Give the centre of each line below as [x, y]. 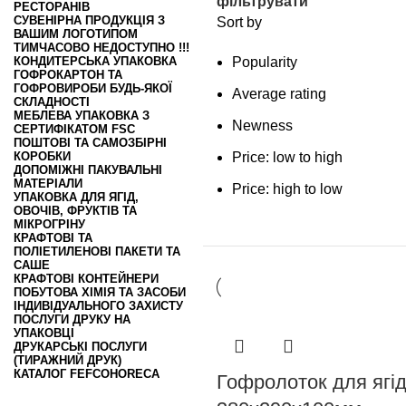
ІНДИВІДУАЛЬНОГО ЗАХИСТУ [98, 305]
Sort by [239, 22]
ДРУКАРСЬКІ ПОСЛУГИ [80, 346]
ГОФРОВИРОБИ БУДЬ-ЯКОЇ [93, 88]
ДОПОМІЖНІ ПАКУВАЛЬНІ [88, 169]
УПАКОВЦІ [44, 333]
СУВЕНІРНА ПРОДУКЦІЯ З [89, 20]
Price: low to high [287, 157]
